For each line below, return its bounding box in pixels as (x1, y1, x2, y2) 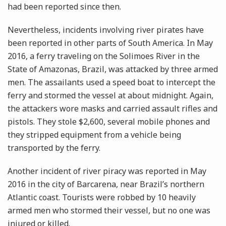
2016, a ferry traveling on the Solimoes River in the (8, 50, 200, 62)
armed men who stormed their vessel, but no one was (8, 205, 210, 216)
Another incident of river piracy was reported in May (8, 165, 206, 177)
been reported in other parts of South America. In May (8, 37, 213, 49)
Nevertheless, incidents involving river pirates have (8, 24, 204, 36)
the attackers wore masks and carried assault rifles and (8, 103, 217, 115)
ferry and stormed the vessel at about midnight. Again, (8, 90, 213, 101)
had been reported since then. (8, 1, 121, 13)
